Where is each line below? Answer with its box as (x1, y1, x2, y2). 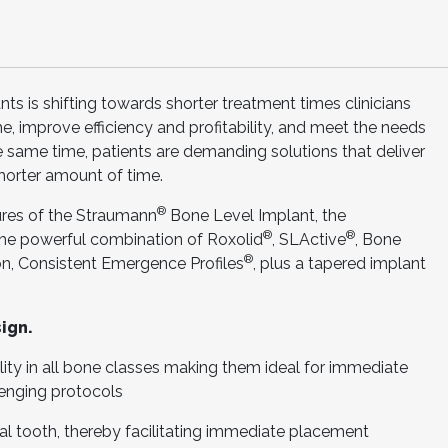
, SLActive (272, 230, 346, 249)
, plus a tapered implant (253, 254, 426, 273)
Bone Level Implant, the (166, 206, 346, 225)
